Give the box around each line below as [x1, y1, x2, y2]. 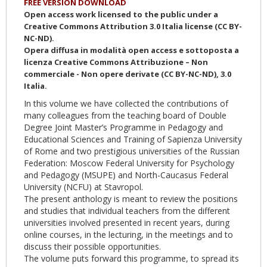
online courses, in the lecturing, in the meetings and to [24, 229, 233, 241]
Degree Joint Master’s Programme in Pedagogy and [24, 122, 223, 133]
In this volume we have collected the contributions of [24, 98, 228, 110]
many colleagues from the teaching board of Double [24, 110, 226, 122]
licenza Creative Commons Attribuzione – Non [24, 57, 208, 68]
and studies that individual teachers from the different [24, 205, 230, 217]
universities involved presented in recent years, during [24, 217, 229, 229]
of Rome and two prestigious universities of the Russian [24, 145, 240, 157]
